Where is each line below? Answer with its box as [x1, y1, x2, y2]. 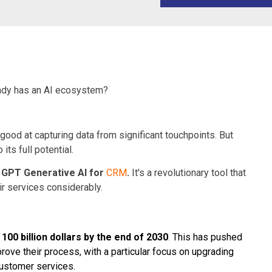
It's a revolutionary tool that [132, 166, 246, 178]
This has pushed [169, 231, 242, 243]
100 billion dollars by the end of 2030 [1, 231, 168, 243]
